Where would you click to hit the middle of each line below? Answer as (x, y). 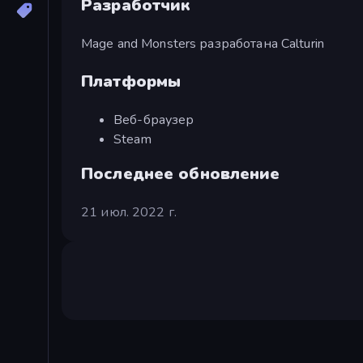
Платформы (131, 81)
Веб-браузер (154, 120)
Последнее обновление (181, 173)
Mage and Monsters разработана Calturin (203, 43)
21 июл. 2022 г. (129, 212)
